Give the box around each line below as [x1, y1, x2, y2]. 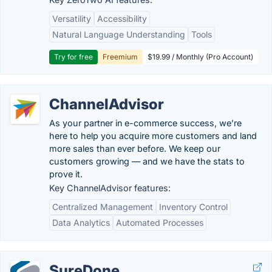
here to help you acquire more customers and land [49, 130, 257, 141]
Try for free [54, 52, 93, 61]
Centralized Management [52, 201, 153, 212]
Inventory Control [159, 201, 228, 212]
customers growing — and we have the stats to [49, 155, 245, 166]
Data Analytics [52, 217, 110, 228]
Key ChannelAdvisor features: [49, 182, 171, 193]
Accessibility [97, 13, 147, 24]
